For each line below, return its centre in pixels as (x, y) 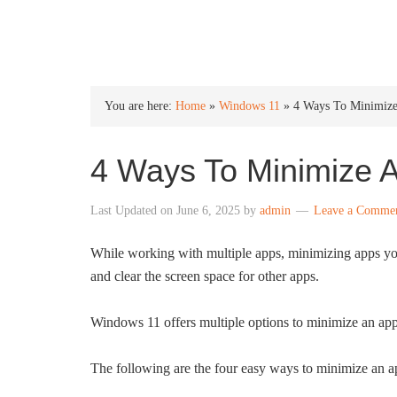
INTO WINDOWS (184, 28)
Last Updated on (133, 210)
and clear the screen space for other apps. (205, 276)
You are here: (140, 106)
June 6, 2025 (208, 210)
